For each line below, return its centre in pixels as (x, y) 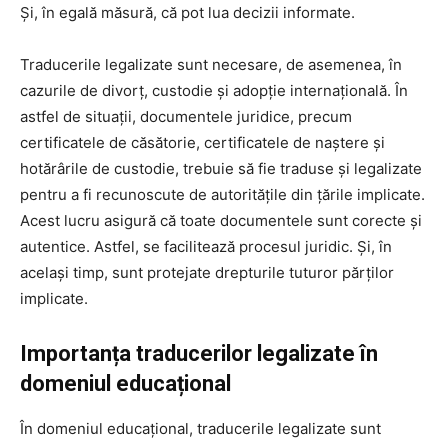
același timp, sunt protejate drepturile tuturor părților (207, 273)
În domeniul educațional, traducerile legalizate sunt (200, 429)
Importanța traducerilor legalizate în (199, 354)
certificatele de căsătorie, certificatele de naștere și (202, 143)
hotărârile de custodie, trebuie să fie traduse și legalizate (221, 169)
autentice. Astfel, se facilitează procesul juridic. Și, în (206, 247)
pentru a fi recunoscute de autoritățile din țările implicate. (222, 195)
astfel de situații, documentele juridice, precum (186, 117)
